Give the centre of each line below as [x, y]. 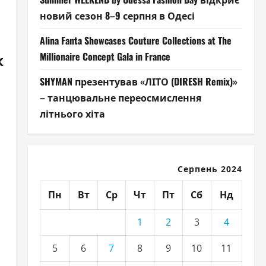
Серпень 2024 [210, 169]
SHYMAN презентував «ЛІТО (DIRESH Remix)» [138, 81]
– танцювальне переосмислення [120, 97]
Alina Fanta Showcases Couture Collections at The [135, 40]
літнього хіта [72, 113]
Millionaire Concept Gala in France [105, 56]
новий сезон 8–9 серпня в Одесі [117, 15]
